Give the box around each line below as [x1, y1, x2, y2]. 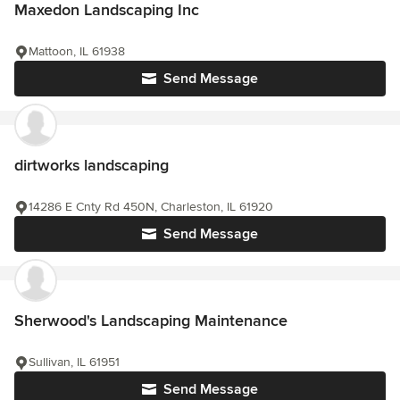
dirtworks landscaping [14, 154, 169, 175]
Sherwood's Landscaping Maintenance [14, 310, 287, 330]
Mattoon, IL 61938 [29, 43, 125, 59]
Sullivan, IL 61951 [29, 354, 120, 370]
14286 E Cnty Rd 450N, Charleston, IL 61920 [29, 198, 273, 214]
